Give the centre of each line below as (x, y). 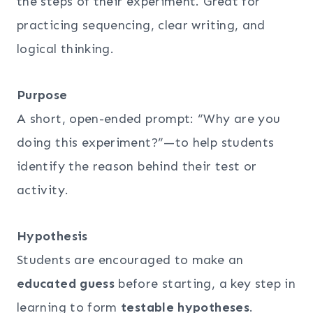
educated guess (66, 283)
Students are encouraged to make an (130, 260)
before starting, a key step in (205, 283)
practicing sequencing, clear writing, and (141, 25)
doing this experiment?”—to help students (146, 142)
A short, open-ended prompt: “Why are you (149, 118)
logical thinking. (66, 49)
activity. (43, 190)
